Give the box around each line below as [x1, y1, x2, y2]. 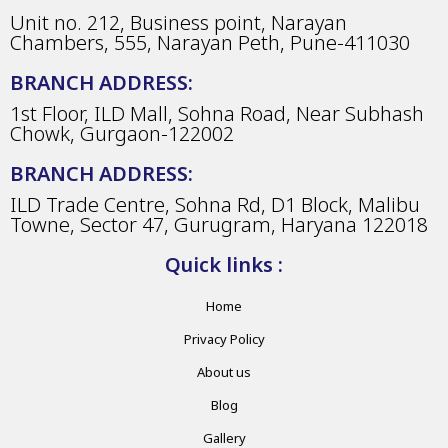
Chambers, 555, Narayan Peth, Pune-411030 [10, 29, 410, 57]
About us [197, 363, 251, 382]
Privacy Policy [183, 330, 265, 349]
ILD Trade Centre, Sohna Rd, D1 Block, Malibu [10, 191, 420, 219]
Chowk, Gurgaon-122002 [10, 120, 234, 148]
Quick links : [165, 251, 283, 279]
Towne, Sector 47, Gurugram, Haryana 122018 [10, 211, 428, 239]
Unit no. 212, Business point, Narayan [10, 9, 347, 37]
